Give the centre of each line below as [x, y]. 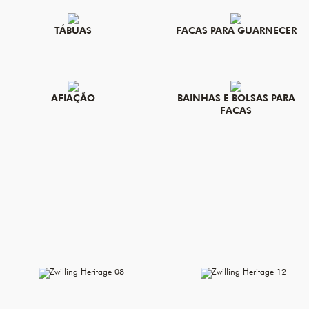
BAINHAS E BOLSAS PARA [236, 98]
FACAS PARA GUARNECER [236, 30]
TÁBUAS [73, 30]
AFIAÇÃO [73, 98]
